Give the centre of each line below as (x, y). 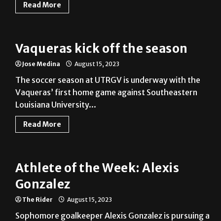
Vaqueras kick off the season (101, 49)
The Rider (37, 200)
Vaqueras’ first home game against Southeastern (106, 92)
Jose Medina (41, 64)
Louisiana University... (55, 105)
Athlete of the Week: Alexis (97, 168)
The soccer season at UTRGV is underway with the (108, 80)
